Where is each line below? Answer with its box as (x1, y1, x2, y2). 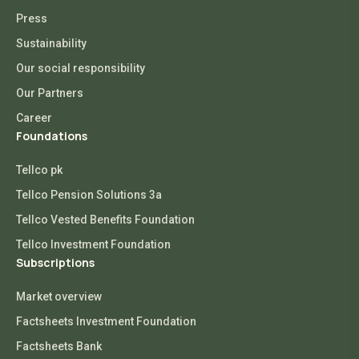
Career (16, 111, 52, 125)
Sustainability (16, 37, 87, 50)
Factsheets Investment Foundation (16, 315, 196, 329)
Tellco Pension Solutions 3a (16, 188, 162, 202)
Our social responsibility (16, 62, 145, 75)
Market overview (16, 290, 102, 304)
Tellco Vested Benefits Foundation (16, 213, 195, 227)
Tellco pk (16, 163, 63, 177)
